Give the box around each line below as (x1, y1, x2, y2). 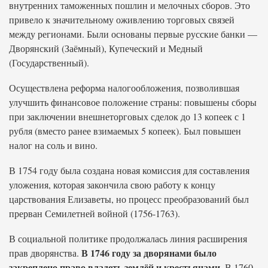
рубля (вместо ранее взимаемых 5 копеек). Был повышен (9, 124, 241, 137)
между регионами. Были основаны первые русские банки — (9, 28, 257, 40)
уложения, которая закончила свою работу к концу (9, 178, 215, 191)
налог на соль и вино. (9, 139, 98, 151)
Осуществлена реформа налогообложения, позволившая (9, 81, 239, 94)
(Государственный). (9, 56, 89, 69)
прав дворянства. (9, 246, 81, 259)
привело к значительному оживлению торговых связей (9, 13, 234, 26)
